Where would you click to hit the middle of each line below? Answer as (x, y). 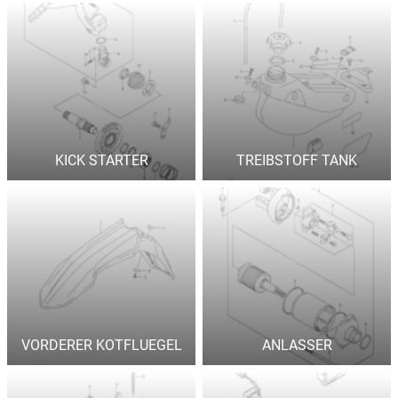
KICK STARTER (101, 160)
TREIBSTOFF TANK (297, 160)
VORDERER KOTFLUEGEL (101, 345)
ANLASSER (297, 345)
